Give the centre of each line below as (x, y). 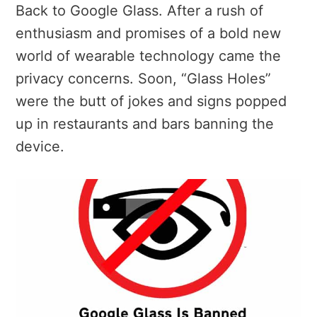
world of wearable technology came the (148, 56)
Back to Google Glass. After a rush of (139, 10)
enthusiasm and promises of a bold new (148, 33)
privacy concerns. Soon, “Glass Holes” (143, 78)
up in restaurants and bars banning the (145, 123)
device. (40, 146)
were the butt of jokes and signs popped (151, 101)
